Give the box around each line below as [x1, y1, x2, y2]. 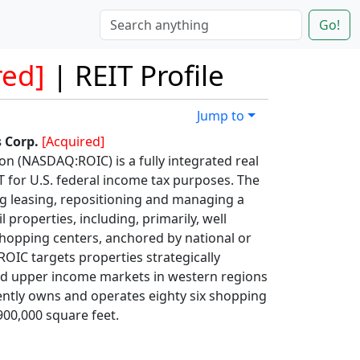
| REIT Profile [45, 56, 224, 94]
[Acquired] [42, 132, 104, 150]
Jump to [197, 106, 245, 125]
